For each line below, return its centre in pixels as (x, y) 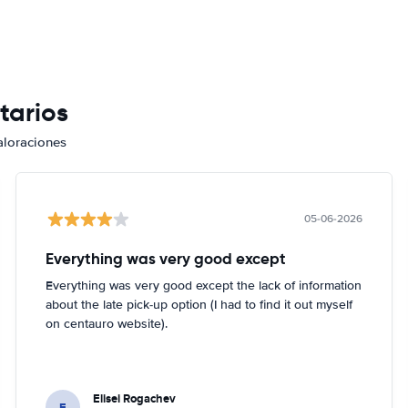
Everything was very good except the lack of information (204, 286)
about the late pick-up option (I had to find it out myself (199, 305)
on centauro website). (107, 324)
